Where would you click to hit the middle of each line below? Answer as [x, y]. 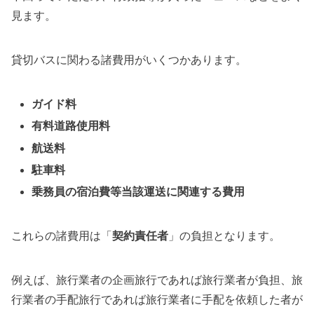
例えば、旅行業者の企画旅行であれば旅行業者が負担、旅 [157, 280]
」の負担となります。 [224, 236]
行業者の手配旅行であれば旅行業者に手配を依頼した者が [157, 300]
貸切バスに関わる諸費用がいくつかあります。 [129, 60]
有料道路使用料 [71, 126]
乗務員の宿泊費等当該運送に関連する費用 [138, 191]
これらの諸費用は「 [62, 236]
